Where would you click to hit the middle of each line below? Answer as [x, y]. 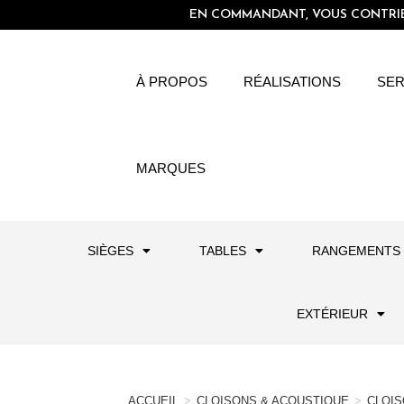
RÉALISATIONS [293, 82]
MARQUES [171, 168]
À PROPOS [172, 82]
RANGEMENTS [356, 250]
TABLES [223, 250]
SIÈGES [110, 250]
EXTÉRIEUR [332, 313]
